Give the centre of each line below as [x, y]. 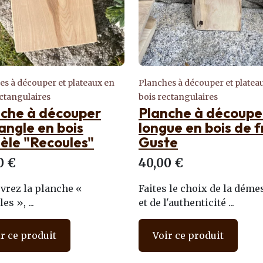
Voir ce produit [188, 235]
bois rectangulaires [178, 97]
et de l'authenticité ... [186, 203]
